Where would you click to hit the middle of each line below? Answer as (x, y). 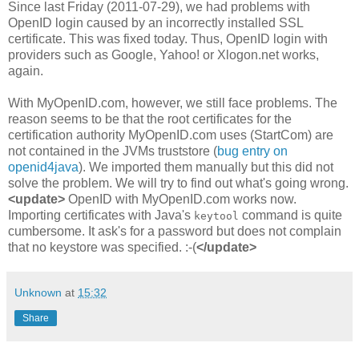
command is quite (290, 215)
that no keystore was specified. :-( (102, 247)
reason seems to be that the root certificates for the (150, 119)
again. (26, 71)
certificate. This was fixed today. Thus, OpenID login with (168, 38)
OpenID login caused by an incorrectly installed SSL (155, 22)
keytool (216, 216)
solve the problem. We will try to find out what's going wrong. (178, 183)
